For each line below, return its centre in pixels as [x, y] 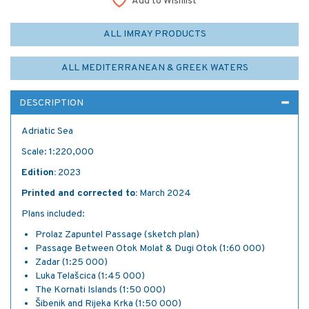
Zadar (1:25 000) [71, 262]
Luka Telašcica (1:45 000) [90, 276]
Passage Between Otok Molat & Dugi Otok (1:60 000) [150, 249]
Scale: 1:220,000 [58, 152]
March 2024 [164, 193]
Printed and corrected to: [79, 193]
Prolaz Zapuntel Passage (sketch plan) [117, 235]
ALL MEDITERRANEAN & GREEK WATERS [154, 68]
